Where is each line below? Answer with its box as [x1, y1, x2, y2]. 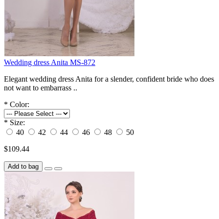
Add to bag [8, 162, 39, 170]
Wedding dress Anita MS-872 [4, 58, 95, 66]
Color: [10, 100, 29, 109]
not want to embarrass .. [4, 83, 77, 92]
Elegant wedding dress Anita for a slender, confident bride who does [4, 74, 214, 83]
